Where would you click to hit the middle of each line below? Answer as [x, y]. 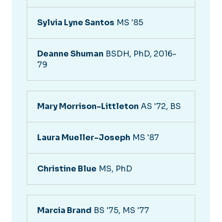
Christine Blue [67, 168]
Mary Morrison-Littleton [88, 106]
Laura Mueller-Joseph [84, 137]
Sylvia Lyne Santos [76, 22]
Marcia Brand [64, 210]
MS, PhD [114, 168]
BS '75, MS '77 [120, 210]
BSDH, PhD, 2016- [140, 54]
